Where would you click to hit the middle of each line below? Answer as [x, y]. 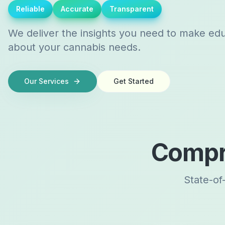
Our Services [46, 81]
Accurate [77, 9]
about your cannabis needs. [74, 47]
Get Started [134, 81]
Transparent [132, 9]
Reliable [30, 9]
